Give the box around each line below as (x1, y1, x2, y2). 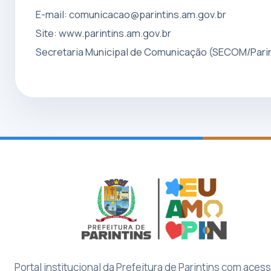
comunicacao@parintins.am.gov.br (69, 7, 227, 21)
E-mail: (36, 7, 70, 21)
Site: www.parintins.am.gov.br (36, 25, 172, 40)
